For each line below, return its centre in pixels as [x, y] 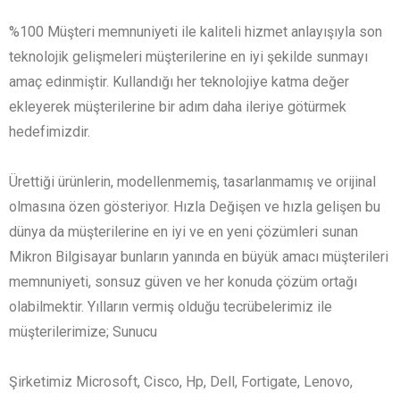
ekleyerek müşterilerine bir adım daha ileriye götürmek [178, 107]
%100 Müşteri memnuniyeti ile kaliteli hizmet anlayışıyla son [196, 32]
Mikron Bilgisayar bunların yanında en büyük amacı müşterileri [199, 257]
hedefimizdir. [50, 132]
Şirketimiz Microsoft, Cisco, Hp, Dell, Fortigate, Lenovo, [181, 382]
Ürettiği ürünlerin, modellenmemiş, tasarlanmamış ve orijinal [192, 182]
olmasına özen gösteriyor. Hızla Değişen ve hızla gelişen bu [195, 207]
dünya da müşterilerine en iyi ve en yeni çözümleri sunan [183, 232]
